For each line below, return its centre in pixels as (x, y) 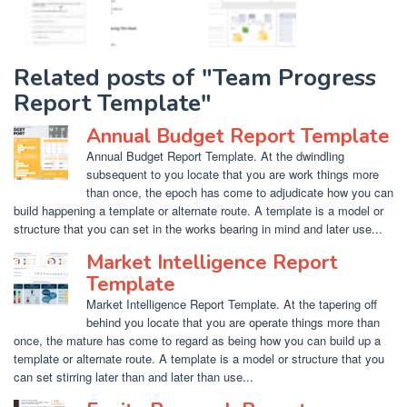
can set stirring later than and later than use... (134, 376)
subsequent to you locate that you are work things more (233, 174)
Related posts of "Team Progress (195, 77)
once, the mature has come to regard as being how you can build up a (197, 340)
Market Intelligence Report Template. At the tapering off (232, 303)
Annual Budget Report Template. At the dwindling (215, 155)
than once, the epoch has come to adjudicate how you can (240, 192)
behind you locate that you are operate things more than (233, 322)
